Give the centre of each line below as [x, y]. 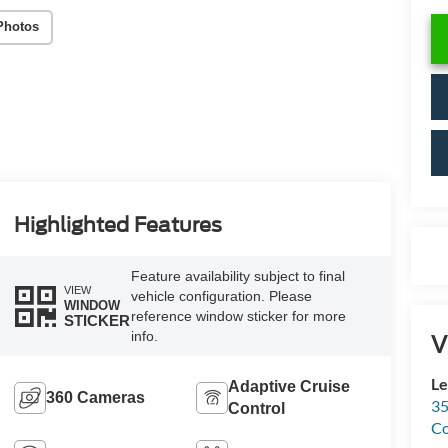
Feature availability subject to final [238, 275]
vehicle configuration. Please [222, 295]
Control [257, 408]
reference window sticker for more [239, 315]
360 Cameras [95, 397]
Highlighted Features [117, 224]
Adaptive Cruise [289, 386]
